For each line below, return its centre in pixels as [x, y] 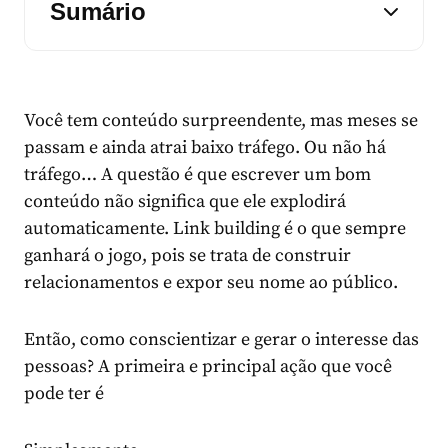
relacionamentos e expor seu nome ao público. [211, 283]
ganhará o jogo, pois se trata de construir [187, 256]
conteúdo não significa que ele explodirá [185, 202]
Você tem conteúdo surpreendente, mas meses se [221, 121]
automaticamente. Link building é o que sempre [215, 229]
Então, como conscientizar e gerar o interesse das [221, 340]
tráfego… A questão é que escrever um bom [197, 175]
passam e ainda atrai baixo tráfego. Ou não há [205, 148]
